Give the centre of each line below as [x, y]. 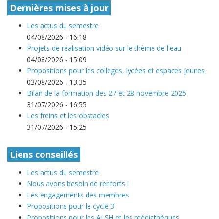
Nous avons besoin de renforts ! [78, 183]
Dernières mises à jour [59, 8]
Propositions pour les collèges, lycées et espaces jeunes [116, 70]
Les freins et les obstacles [68, 115]
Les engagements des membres [78, 195]
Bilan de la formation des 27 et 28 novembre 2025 [107, 93]
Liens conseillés [44, 154]
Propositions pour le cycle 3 [71, 206]
